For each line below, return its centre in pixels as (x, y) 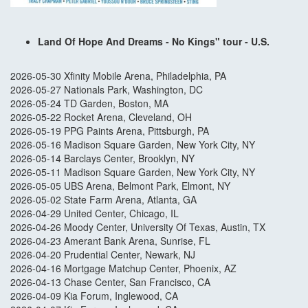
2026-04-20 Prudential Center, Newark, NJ (103, 255)
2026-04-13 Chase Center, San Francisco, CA (110, 282)
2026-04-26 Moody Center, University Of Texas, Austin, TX (139, 227)
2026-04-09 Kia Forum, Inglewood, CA (96, 296)
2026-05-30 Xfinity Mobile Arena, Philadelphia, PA (118, 76)
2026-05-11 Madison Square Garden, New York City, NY (133, 172)
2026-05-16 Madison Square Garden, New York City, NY (133, 145)
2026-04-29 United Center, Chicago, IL (95, 213)
